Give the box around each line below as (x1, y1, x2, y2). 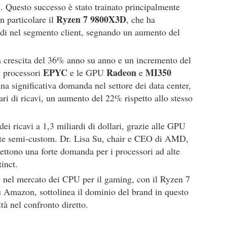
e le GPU (67, 66, 106, 79)
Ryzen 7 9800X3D (56, 13, 126, 26)
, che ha (126, 13, 155, 25)
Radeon (106, 66, 136, 79)
